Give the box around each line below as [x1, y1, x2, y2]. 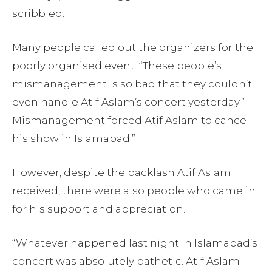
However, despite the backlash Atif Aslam [12, 166, 231, 178]
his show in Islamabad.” [12, 132, 135, 144]
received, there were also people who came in [12, 184, 256, 197]
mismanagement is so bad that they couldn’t [12, 77, 252, 90]
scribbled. [12, 7, 64, 19]
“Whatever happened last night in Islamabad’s [12, 236, 257, 249]
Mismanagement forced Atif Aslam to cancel [12, 114, 250, 126]
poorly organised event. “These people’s [12, 59, 222, 72]
